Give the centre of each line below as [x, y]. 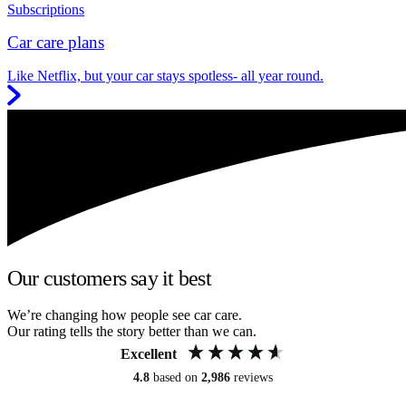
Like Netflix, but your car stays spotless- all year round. [165, 75]
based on [177, 377]
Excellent [149, 353]
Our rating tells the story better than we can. [132, 331]
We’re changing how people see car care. [125, 314]
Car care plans [56, 43]
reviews [253, 377]
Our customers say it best [109, 278]
